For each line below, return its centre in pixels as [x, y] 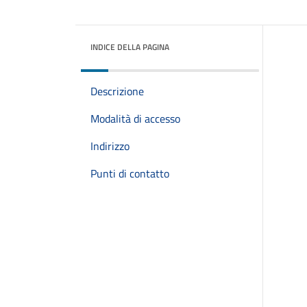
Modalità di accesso [135, 119]
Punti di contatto [130, 173]
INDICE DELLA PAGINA [130, 47]
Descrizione [117, 91]
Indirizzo [110, 146]
